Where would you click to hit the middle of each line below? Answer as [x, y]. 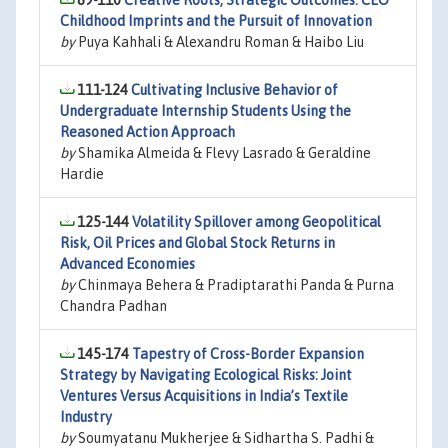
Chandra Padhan [113, 306]
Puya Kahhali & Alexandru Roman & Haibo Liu [219, 42]
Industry [86, 417]
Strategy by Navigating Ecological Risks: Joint [206, 375]
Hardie [82, 174]
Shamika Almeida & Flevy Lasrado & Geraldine [223, 153]
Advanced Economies [127, 264]
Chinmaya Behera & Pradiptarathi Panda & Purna [234, 285]
